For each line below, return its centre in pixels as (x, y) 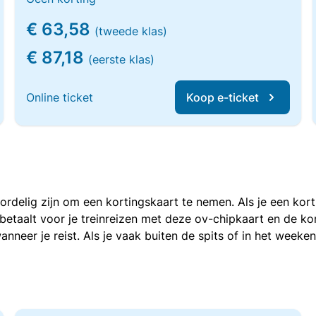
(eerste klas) (122, 59)
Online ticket (60, 97)
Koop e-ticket (222, 97)
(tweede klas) (131, 31)
